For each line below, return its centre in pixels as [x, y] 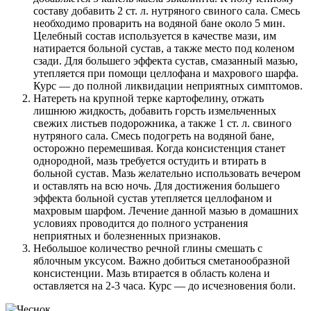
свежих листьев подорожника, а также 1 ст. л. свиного [162, 124]
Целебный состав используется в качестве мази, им [155, 36]
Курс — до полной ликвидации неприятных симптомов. [168, 86]
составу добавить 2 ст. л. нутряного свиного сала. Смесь [167, 11]
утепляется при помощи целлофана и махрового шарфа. [166, 74]
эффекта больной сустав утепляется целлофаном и [153, 199]
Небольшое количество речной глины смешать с [148, 249]
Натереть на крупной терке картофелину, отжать [149, 99]
